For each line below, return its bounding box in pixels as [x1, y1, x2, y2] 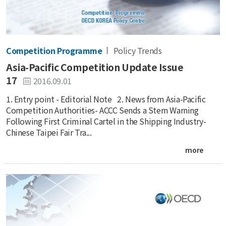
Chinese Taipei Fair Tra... [6, 126, 92, 138]
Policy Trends [113, 44, 162, 56]
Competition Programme [6, 44, 102, 56]
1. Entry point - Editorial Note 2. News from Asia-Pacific [6, 92, 206, 105]
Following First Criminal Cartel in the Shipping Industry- [6, 115, 206, 127]
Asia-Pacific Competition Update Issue [6, 60, 184, 75]
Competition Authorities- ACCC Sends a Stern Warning [6, 103, 199, 116]
